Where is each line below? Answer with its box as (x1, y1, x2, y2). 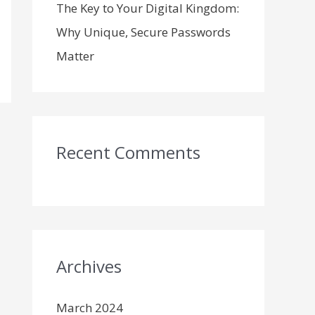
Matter (56, 48, 94, 64)
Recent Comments (56, 141, 200, 164)
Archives (56, 255, 122, 278)
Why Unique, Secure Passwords (56, 24, 231, 40)
